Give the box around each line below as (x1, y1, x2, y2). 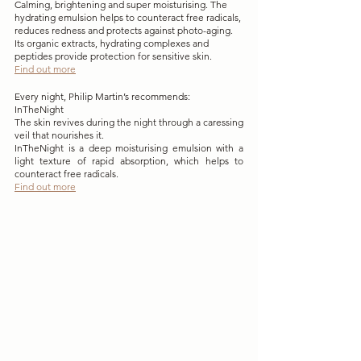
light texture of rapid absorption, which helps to (15, 154, 243, 167)
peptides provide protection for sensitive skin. (15, 49, 214, 62)
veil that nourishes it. (15, 128, 104, 141)
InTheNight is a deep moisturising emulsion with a (15, 141, 243, 154)
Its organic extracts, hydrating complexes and (15, 36, 211, 49)
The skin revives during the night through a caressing (15, 115, 243, 128)
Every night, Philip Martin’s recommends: (15, 89, 190, 102)
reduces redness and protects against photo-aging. (15, 23, 235, 36)
